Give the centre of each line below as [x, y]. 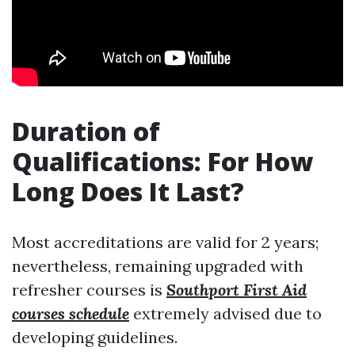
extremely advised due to [225, 313]
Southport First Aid [237, 289]
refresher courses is [89, 289]
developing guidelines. [95, 337]
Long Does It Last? [128, 191]
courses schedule [71, 313]
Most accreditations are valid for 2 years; [165, 242]
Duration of [86, 131]
